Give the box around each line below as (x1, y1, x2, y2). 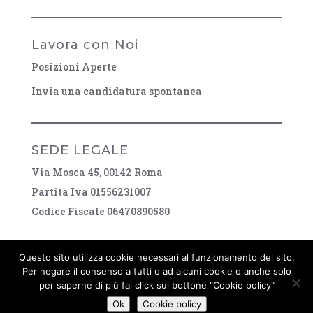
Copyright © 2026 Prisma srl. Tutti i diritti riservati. (42, 298, 270, 310)
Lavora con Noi (31, 36, 138, 52)
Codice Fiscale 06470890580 (31, 204, 170, 218)
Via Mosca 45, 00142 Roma (31, 165, 163, 179)
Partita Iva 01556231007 (31, 184, 152, 198)
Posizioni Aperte (31, 59, 117, 73)
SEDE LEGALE (31, 142, 129, 158)
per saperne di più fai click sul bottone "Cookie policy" (38, 279, 275, 291)
